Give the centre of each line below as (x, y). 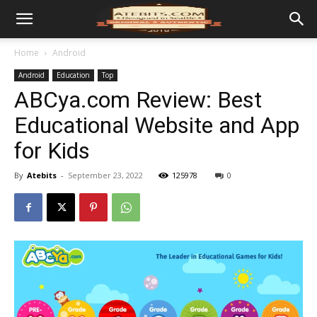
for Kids (52, 151)
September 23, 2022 (105, 175)
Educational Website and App (157, 125)
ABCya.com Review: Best (138, 100)
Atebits (42, 175)
